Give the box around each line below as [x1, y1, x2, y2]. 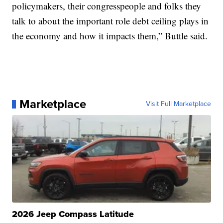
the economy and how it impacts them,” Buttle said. [12, 29, 208, 42]
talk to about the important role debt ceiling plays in [12, 14, 209, 27]
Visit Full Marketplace [145, 99, 211, 110]
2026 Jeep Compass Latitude [12, 208, 134, 221]
